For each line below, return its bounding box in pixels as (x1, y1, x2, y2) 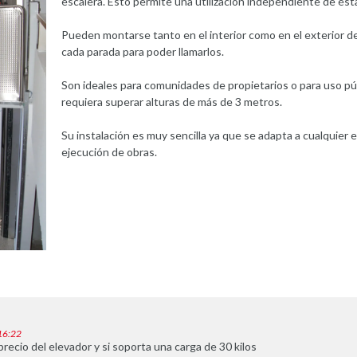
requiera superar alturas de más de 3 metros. (61, 94, 282, 108)
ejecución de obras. (61, 144, 157, 159)
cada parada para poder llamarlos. (61, 44, 224, 58)
